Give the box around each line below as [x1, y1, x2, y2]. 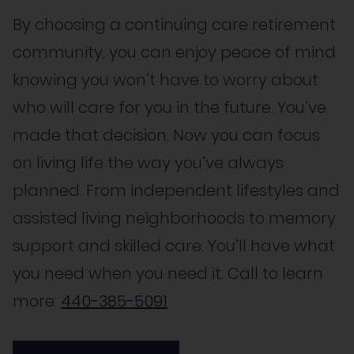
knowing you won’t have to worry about [13, 69, 318, 91]
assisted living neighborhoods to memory [13, 207, 336, 229]
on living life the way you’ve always [13, 152, 284, 174]
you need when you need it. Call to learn [13, 262, 323, 284]
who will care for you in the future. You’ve [13, 96, 326, 119]
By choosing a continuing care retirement [13, 13, 336, 36]
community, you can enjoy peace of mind [13, 41, 336, 63]
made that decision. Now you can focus [13, 124, 320, 146]
